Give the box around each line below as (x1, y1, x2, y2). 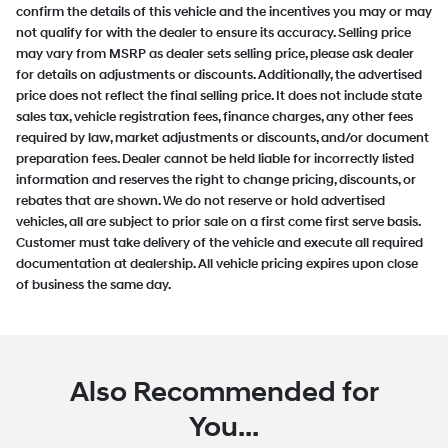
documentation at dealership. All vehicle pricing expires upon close (16, 256, 418, 273)
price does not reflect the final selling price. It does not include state (16, 88, 422, 105)
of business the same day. (16, 277, 171, 294)
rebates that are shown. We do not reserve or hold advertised (16, 193, 385, 210)
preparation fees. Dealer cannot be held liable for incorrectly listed (16, 151, 414, 168)
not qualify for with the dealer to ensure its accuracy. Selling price (16, 25, 411, 42)
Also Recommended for (69, 375, 379, 411)
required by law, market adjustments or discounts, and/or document (16, 130, 429, 147)
